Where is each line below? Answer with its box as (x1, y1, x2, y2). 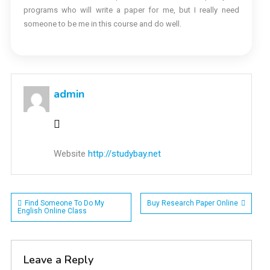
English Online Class (17, 207, 87, 216)
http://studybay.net (87, 148, 161, 160)
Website (53, 148, 86, 160)
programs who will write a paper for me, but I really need (23, 5, 239, 15)
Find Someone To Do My (24, 199, 104, 208)
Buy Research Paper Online (146, 199, 238, 208)
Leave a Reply (23, 253, 93, 268)
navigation (10, 221, 99, 246)
